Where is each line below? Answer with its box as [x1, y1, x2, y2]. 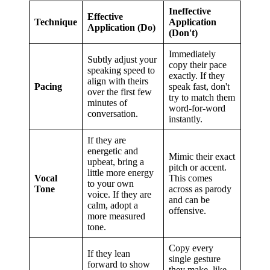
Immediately [169, 49, 216, 60]
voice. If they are [87, 189, 151, 200]
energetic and [87, 146, 138, 157]
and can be [169, 195, 210, 206]
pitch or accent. [169, 162, 227, 173]
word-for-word [169, 103, 225, 114]
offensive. [169, 206, 206, 216]
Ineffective [169, 6, 211, 17]
